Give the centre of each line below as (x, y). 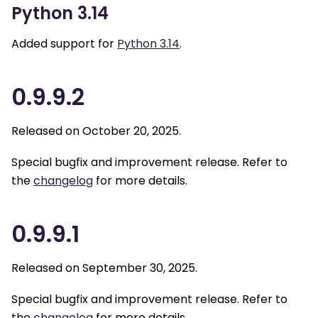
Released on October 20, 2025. (96, 131)
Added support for (64, 44)
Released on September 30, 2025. (104, 268)
